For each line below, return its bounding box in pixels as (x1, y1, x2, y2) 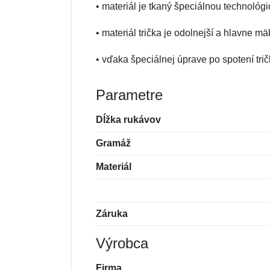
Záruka (96, 209, 128, 219)
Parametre (96, 87, 163, 103)
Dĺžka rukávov (96, 115, 161, 125)
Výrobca (96, 235, 148, 251)
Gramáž (96, 138, 131, 148)
